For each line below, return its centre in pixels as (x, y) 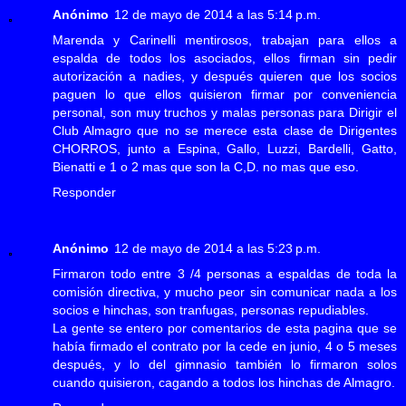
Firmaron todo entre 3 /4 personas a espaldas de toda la (225, 273)
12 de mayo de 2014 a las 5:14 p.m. (217, 14)
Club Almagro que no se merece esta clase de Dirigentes (225, 130)
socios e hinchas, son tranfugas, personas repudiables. (211, 309)
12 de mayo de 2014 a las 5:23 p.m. (217, 248)
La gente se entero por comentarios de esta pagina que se (225, 328)
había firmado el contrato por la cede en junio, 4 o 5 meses (225, 346)
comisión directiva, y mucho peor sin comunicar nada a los (225, 291)
